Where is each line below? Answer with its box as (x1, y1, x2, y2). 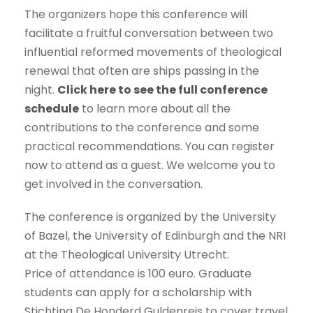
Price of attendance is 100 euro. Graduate (24, 265, 252, 282)
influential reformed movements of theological (24, 44, 282, 61)
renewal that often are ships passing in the (24, 63, 259, 80)
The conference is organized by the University (24, 209, 276, 226)
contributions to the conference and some (24, 119, 259, 136)
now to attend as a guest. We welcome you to (24, 157, 275, 174)
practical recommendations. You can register (24, 138, 275, 155)
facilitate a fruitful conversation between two (24, 25, 273, 42)
